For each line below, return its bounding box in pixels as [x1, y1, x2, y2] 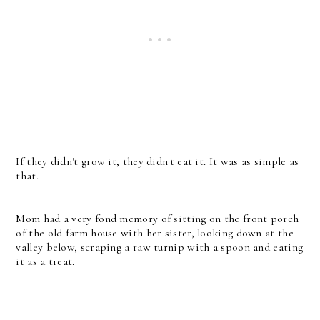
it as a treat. [16, 254, 75, 269]
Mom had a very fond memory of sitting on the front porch [16, 211, 299, 226]
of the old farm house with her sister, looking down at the [16, 226, 294, 240]
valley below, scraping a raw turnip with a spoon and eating [16, 240, 304, 254]
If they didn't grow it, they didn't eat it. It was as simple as [16, 154, 299, 169]
